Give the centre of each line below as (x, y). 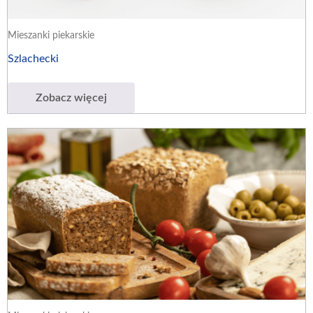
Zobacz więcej (71, 97)
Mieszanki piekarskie (51, 35)
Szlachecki (33, 58)
